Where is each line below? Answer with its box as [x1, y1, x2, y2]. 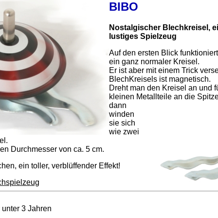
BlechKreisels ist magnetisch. [109, 74, 211, 83]
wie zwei [109, 127, 139, 136]
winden [109, 109, 134, 118]
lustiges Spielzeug [109, 32, 177, 40]
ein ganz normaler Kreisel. [109, 57, 200, 66]
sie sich [109, 118, 135, 127]
